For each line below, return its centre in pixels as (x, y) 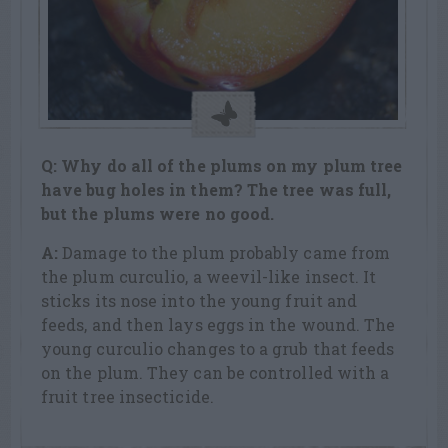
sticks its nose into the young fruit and (199, 301)
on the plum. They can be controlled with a (215, 373)
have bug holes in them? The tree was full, (216, 190)
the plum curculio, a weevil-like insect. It (209, 277)
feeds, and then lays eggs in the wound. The (218, 325)
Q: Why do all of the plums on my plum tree (222, 166)
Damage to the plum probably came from (224, 253)
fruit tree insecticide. (127, 397)
